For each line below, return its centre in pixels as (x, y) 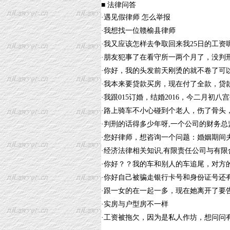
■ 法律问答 (119, 5)
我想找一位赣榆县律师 (140, 31)
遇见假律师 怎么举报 (137, 17)
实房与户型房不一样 (136, 204)
